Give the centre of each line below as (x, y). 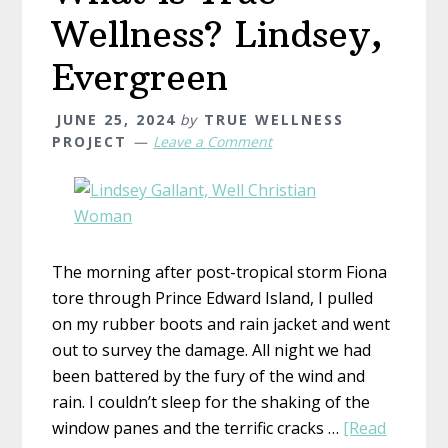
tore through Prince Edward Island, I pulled (213, 297)
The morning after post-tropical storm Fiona (220, 271)
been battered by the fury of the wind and (209, 375)
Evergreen (140, 77)
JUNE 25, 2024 (116, 119)
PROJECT (90, 141)
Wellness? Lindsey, (218, 34)
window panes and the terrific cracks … (198, 427)
